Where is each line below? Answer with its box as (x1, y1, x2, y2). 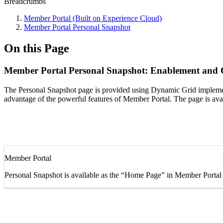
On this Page (4, 41, 69, 55)
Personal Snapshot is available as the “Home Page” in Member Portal (4, 170, 222, 179)
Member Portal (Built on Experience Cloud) (24, 14, 162, 22)
